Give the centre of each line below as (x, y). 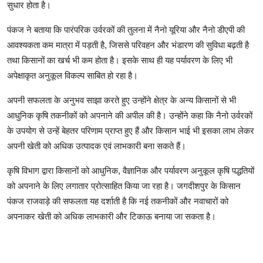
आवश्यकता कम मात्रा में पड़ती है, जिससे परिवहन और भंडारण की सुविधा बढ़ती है (128, 45)
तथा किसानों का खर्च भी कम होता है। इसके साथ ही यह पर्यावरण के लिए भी (120, 60)
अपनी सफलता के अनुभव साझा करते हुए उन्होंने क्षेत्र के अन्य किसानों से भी (122, 100)
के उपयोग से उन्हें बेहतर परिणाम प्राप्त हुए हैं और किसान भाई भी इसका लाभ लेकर (131, 131)
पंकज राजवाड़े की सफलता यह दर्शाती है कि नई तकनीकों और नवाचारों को (118, 201)
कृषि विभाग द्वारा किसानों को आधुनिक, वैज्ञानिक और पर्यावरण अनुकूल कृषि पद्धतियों (131, 171)
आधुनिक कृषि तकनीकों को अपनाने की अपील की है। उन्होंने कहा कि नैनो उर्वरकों (130, 116)
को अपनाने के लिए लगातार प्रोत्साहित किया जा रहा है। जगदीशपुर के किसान (124, 186)
